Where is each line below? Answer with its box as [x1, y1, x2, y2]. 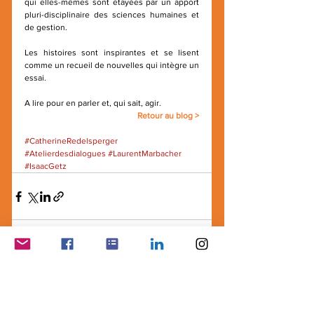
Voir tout [175, 270, 212, 281]
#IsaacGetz [25, 161, 67, 171]
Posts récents [12, 271, 86, 285]
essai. [25, 73, 46, 83]
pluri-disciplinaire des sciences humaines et [25, 10, 199, 20]
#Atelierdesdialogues [25, 149, 106, 158]
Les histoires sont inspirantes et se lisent [25, 48, 199, 57]
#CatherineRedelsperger [25, 136, 118, 146]
